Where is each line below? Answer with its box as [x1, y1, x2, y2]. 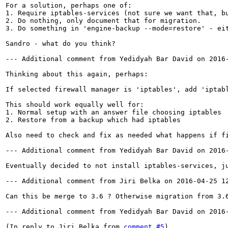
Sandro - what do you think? [6, 39, 116, 47]
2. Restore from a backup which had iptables [6, 116, 181, 124]
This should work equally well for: [6, 100, 144, 108]
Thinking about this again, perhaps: [6, 70, 148, 78]
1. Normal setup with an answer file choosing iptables [6, 108, 221, 116]
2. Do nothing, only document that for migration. [6, 16, 201, 24]
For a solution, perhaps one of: [6, 1, 132, 9]
